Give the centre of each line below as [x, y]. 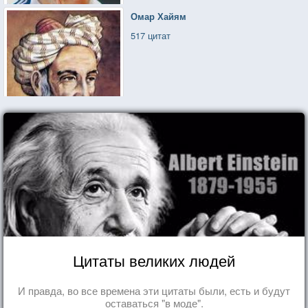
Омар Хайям [159, 16]
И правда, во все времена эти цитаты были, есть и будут [154, 290]
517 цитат [151, 35]
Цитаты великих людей [154, 260]
